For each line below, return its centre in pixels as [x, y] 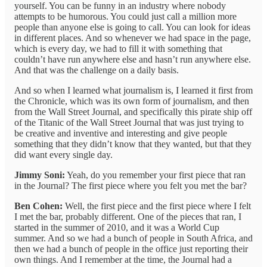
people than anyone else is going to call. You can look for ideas [132, 27]
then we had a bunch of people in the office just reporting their [131, 249]
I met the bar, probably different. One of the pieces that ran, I [128, 217]
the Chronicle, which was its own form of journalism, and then [132, 101]
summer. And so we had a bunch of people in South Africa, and [133, 238]
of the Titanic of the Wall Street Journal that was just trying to [129, 123]
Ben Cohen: [38, 206]
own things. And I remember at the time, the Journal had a [123, 260]
